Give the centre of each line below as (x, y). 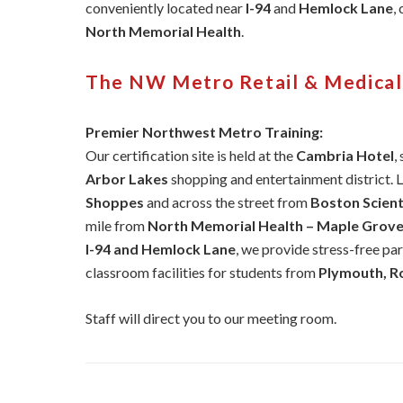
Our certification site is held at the (191, 155)
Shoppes (115, 202)
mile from (116, 225)
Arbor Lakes (127, 179)
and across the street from (227, 202)
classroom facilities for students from (202, 272)
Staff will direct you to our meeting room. (211, 318)
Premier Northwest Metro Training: (204, 132)
